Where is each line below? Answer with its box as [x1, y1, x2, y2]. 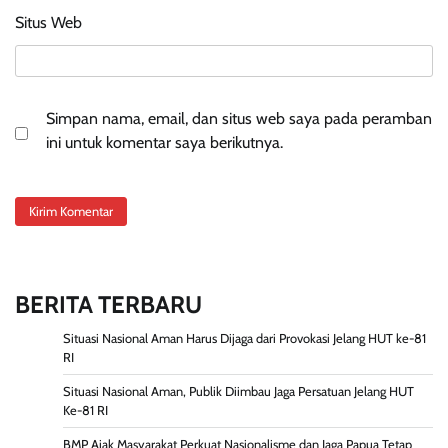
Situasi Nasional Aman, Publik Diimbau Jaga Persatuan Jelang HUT [63, 384, 414, 400]
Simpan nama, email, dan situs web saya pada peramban [46, 108, 432, 128]
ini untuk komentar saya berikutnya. [46, 132, 283, 152]
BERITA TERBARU [15, 290, 202, 320]
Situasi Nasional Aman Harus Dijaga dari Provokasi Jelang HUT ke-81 [63, 331, 426, 347]
